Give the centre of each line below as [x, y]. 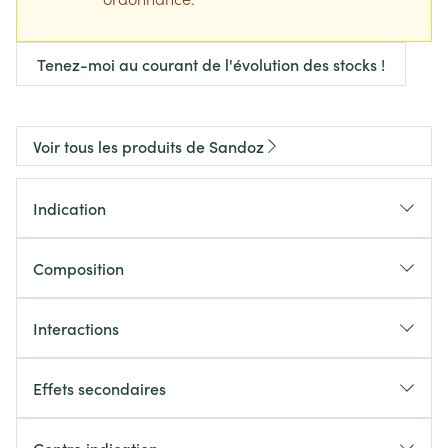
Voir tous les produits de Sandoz [148, 146]
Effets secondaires [99, 388]
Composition [78, 268]
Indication [69, 208]
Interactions [76, 328]
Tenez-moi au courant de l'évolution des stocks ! [211, 64]
